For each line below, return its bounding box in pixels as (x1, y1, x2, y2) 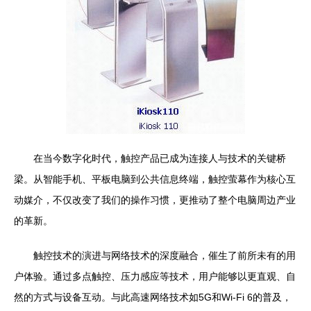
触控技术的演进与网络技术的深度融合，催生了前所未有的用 (33, 250, 296, 261)
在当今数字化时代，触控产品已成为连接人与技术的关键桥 (33, 153, 286, 164)
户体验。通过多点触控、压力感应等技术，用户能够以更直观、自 (14, 271, 296, 282)
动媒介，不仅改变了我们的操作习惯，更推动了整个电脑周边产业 (14, 194, 296, 205)
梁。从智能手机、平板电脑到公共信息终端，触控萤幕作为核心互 (14, 174, 296, 185)
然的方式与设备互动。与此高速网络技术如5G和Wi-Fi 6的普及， (14, 292, 292, 303)
